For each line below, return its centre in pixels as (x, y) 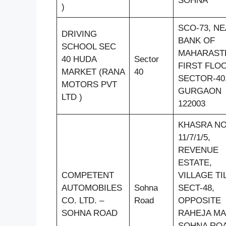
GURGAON (200, 91)
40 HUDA (79, 59)
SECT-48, (196, 188)
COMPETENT (88, 175)
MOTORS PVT (89, 84)
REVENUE (198, 150)
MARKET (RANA (93, 72)
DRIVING (79, 34)
